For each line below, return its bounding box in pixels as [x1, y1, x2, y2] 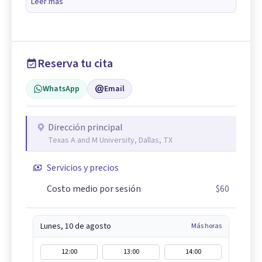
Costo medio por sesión [47, 182, 141, 195]
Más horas [191, 220, 222, 231]
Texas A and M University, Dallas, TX [48, 134, 173, 146]
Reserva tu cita [37, 55, 113, 72]
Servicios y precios [47, 161, 119, 174]
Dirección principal [48, 120, 123, 134]
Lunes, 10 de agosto [40, 220, 111, 232]
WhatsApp [43, 82, 80, 95]
